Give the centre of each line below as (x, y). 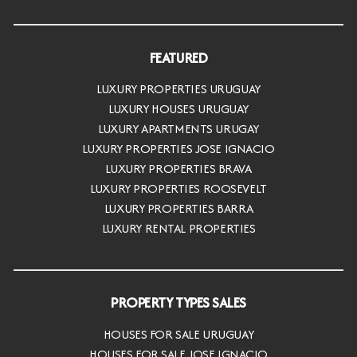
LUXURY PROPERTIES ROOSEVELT (178, 189)
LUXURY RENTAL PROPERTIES (178, 229)
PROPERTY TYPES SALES (178, 303)
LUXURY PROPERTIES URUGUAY (178, 89)
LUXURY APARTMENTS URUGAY (178, 129)
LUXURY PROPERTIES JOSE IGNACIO (178, 149)
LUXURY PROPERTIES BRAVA (178, 169)
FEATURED (178, 57)
